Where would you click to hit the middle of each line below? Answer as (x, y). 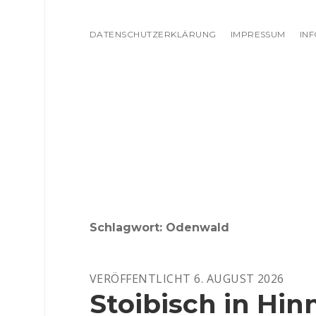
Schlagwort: (128, 227)
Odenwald (197, 227)
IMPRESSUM (258, 34)
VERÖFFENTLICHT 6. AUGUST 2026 (187, 279)
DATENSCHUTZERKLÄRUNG (153, 34)
